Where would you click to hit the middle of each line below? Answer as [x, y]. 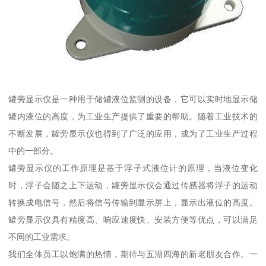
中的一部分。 [34, 151]
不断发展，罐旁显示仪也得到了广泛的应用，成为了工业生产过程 [133, 133]
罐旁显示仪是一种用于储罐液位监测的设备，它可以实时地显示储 [133, 99]
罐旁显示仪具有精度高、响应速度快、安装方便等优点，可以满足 [133, 219]
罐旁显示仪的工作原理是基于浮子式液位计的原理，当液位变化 [133, 168]
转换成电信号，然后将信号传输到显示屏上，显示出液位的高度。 [133, 202]
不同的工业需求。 [42, 237]
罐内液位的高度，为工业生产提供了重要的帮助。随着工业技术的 [133, 116]
